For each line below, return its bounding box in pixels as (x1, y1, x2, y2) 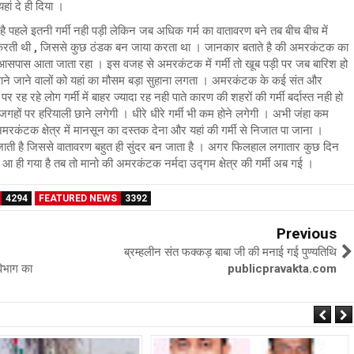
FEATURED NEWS (39, 193, 117, 205)
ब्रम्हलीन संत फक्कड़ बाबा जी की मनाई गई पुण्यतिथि (124, 245, 337, 260)
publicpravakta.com (228, 262, 337, 277)
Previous (277, 224, 337, 243)
